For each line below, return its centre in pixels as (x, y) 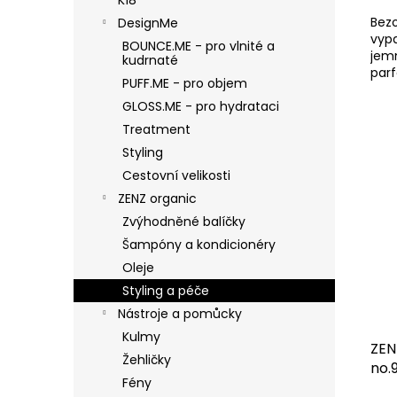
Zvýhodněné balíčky (184, 221)
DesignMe (148, 23)
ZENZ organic (157, 198)
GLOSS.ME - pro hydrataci (201, 106)
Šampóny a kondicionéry (199, 244)
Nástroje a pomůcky (180, 313)
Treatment (156, 129)
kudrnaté (150, 60)
